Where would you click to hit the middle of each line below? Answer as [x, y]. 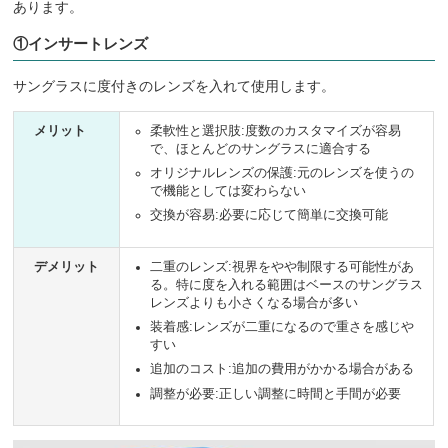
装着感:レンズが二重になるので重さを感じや [282, 327]
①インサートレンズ [81, 43]
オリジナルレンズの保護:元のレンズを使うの [282, 173]
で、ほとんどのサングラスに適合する [261, 148]
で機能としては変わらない [228, 191]
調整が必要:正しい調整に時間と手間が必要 [276, 393]
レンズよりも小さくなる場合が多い [254, 302]
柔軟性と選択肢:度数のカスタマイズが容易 [276, 130]
